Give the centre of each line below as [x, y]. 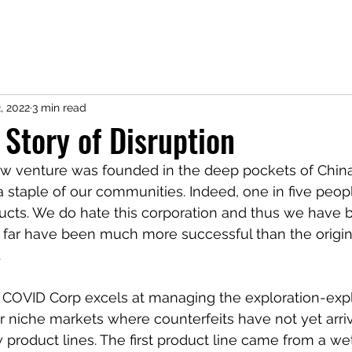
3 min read [59, 107]
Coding [236, 49]
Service [121, 49]
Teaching [179, 49]
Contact [291, 49]
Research [63, 49]
